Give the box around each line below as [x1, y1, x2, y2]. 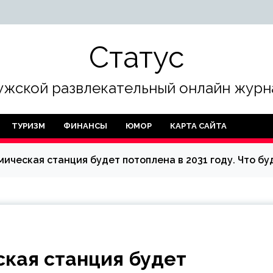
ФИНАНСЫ [63, 121, 107, 130]
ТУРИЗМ [12, 121, 45, 130]
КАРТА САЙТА [170, 121, 227, 130]
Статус [89, 40, 184, 74]
